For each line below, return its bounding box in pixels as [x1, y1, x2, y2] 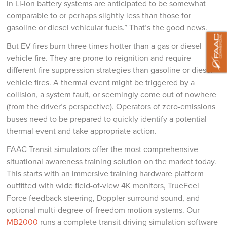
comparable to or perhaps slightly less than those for [7, 10, 192, 22]
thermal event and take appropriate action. [7, 125, 157, 137]
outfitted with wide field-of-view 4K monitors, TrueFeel [7, 180, 200, 192]
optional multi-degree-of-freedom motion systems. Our [7, 204, 200, 216]
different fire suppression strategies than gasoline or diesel [7, 64, 213, 77]
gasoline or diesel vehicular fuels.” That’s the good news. [7, 22, 208, 34]
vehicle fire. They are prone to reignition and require [7, 52, 192, 64]
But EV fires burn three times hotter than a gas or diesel [7, 40, 202, 52]
